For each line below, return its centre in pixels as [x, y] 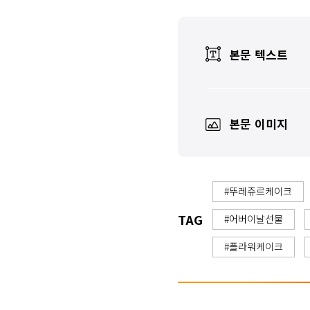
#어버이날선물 [254, 219]
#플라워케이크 [254, 246]
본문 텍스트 [258, 54]
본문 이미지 [258, 124]
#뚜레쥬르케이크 [258, 191]
